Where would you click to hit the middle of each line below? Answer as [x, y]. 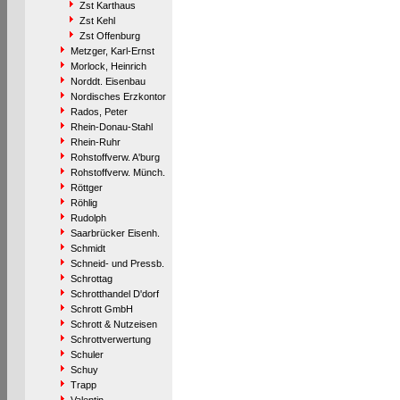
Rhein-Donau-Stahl [111, 127]
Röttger [86, 187]
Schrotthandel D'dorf [114, 294]
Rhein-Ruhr [95, 142]
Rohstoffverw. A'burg [115, 157]
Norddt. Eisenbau [108, 81]
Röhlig [83, 203]
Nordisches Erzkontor [118, 96]
